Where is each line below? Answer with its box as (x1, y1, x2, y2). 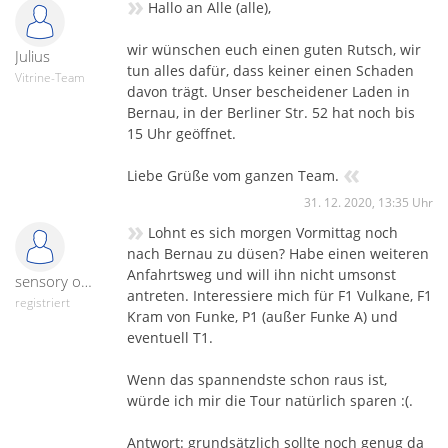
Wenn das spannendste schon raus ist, (127, 369, 387, 389)
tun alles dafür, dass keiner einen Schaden (127, 60, 414, 80)
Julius (15, 45, 50, 66)
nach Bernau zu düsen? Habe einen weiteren (127, 243, 429, 263)
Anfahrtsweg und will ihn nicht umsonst (127, 264, 396, 284)
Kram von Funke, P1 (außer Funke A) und (127, 306, 398, 326)
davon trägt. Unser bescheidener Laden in (127, 81, 410, 101)
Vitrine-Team (15, 68, 85, 86)
